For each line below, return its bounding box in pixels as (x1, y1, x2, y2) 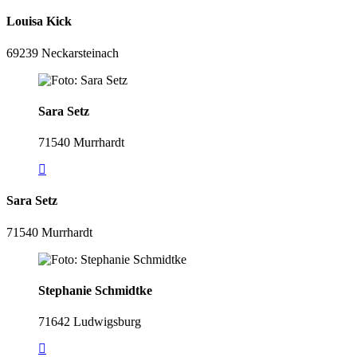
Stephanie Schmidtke (38, 283, 152, 297)
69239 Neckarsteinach (6, 45, 119, 60)
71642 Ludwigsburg (38, 315, 141, 329)
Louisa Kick (6, 14, 72, 29)
